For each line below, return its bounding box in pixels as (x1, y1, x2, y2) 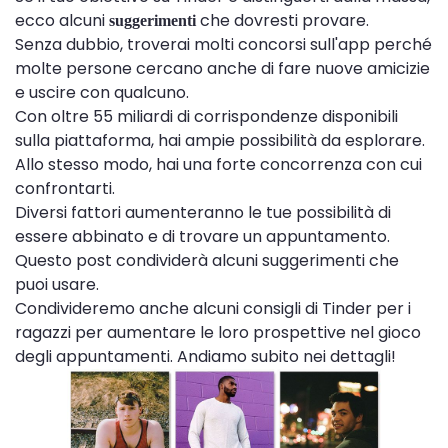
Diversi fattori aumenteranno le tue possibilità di (15, 201, 391, 224)
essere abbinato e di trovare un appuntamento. (15, 225, 390, 248)
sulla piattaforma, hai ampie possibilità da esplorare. (15, 129, 425, 152)
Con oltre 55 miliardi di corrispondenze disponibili (15, 105, 398, 128)
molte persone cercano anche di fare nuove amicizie (15, 57, 430, 80)
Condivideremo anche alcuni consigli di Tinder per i (15, 297, 411, 320)
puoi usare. (15, 273, 99, 296)
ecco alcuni (15, 9, 109, 32)
